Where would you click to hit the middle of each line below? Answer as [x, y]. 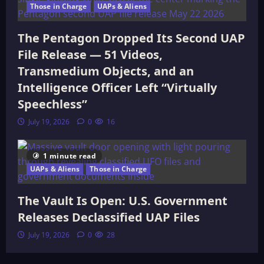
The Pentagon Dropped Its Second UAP [131, 38]
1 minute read [69, 156]
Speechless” [52, 104]
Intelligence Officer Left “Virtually [117, 88]
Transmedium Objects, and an [106, 71]
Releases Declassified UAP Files [109, 217]
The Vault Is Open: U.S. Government [123, 201]
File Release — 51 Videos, [90, 55]
